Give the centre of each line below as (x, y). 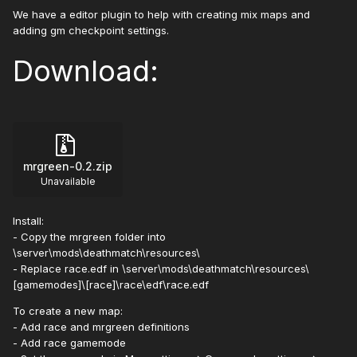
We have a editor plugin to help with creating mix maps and (161, 15)
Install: (28, 221)
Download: (86, 71)
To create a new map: (68, 311)
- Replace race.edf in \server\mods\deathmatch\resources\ (161, 269)
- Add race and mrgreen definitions (101, 327)
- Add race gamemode (69, 343)
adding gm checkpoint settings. (91, 31)
